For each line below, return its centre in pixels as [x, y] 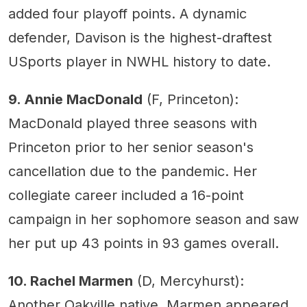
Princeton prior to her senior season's [131, 148]
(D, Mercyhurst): [188, 281]
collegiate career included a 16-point [126, 196]
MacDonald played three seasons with [133, 124]
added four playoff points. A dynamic [127, 14]
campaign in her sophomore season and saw [153, 220]
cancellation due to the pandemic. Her [133, 172]
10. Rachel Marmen [71, 281]
